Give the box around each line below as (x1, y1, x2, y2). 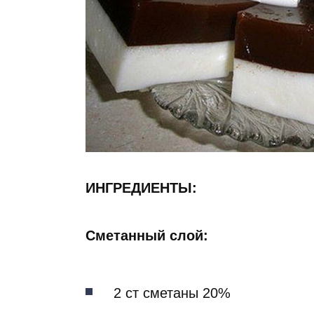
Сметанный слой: (86, 228, 208, 244)
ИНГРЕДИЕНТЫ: (86, 180, 197, 196)
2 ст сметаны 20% (114, 285, 231, 301)
